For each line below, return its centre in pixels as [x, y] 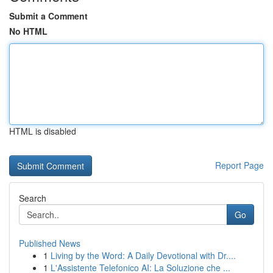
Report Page [239, 165]
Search [33, 198]
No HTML [28, 31]
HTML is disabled [43, 131]
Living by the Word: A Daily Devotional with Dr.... [143, 255]
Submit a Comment [48, 16]
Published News [50, 243]
